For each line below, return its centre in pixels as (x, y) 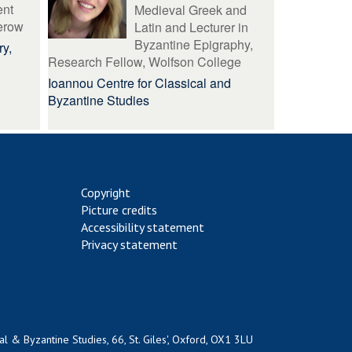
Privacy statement (129, 244)
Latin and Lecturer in (192, 27)
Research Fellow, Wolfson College (145, 62)
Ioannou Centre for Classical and (140, 83)
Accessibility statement (142, 227)
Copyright (105, 192)
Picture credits (119, 210)
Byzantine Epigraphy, (194, 44)
